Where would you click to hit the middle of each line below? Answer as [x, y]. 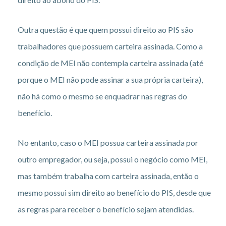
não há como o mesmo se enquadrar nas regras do [102, 96]
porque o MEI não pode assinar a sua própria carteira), [110, 79]
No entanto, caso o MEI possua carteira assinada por [108, 142]
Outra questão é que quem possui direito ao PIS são [105, 29]
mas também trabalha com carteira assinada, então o [108, 176]
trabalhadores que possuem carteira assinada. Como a [110, 46]
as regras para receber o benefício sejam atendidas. [106, 209]
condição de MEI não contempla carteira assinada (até [110, 63]
